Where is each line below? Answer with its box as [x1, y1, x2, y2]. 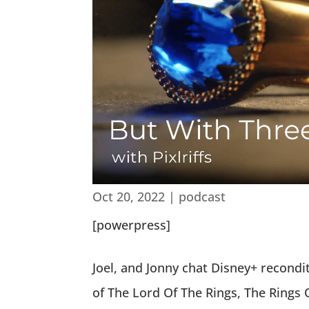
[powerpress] [92, 216, 171, 233]
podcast [179, 188, 226, 205]
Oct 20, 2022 [92, 188, 166, 205]
